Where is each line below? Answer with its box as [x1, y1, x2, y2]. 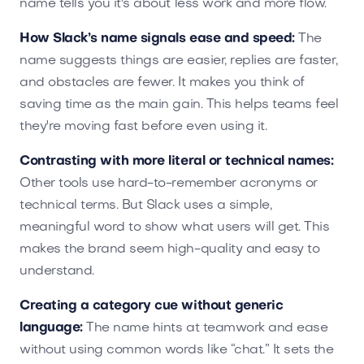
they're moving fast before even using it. [19, 119, 267, 133]
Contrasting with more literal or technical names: [19, 154, 334, 168]
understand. [19, 264, 94, 278]
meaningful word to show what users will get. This [19, 220, 330, 234]
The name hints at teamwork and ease [82, 321, 328, 335]
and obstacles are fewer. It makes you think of [19, 76, 305, 89]
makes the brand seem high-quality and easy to [19, 242, 320, 256]
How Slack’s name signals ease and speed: [19, 32, 295, 45]
